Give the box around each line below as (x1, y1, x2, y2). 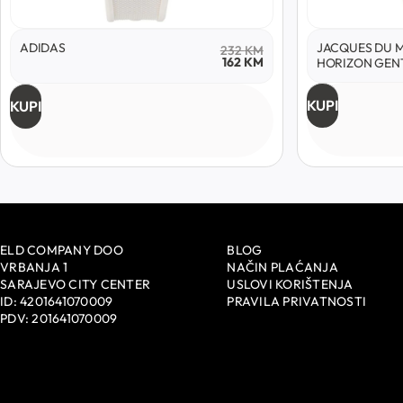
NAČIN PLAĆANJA (227, 259, 338, 276)
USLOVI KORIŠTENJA (227, 276, 354, 293)
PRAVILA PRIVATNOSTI (227, 293, 367, 310)
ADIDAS (20, 39, 66, 56)
